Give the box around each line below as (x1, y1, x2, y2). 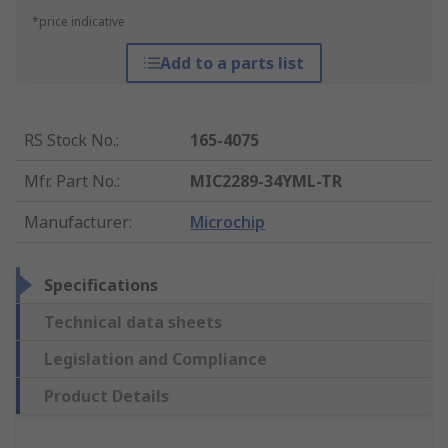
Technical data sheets (44, 311, 222, 334)
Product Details (44, 385, 169, 408)
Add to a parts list (159, 52, 304, 75)
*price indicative (32, 13, 125, 31)
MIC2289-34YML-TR (190, 170, 343, 193)
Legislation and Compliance (44, 348, 267, 371)
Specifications (44, 274, 158, 297)
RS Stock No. (24, 129, 116, 152)
